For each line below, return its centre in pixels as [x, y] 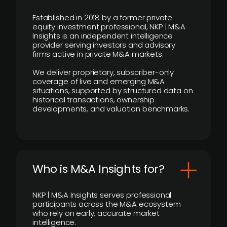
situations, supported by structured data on [113, 90]
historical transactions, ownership [93, 100]
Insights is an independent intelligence [103, 36]
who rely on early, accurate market [96, 213]
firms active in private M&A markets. [98, 54]
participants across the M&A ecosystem [107, 204]
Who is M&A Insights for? [99, 169]
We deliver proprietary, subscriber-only [103, 72]
